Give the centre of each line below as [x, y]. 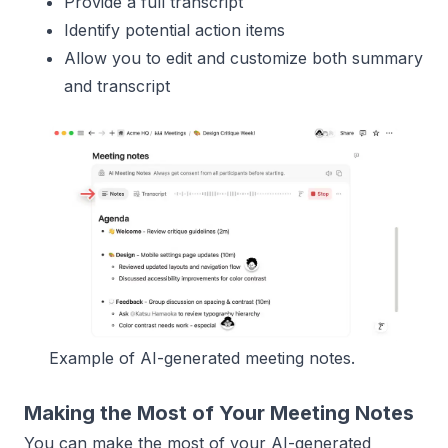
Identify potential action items [174, 30]
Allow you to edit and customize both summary [243, 58]
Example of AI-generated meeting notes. [202, 357]
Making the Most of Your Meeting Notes [219, 412]
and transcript [117, 86]
